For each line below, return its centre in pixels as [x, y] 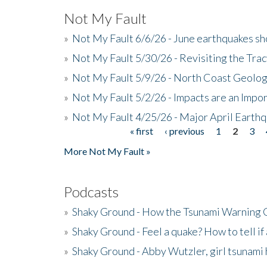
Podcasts [91, 191]
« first [142, 131]
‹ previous [185, 131]
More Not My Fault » [107, 151]
